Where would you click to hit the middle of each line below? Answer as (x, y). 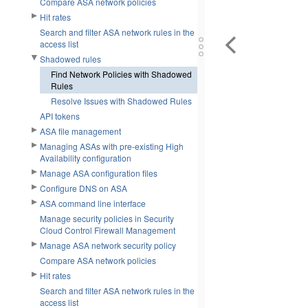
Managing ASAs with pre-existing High (112, 146)
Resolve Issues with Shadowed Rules (121, 101)
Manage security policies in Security (107, 218)
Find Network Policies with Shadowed (121, 74)
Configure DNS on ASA (84, 188)
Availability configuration (86, 158)
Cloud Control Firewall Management (108, 230)
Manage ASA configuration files (99, 173)
